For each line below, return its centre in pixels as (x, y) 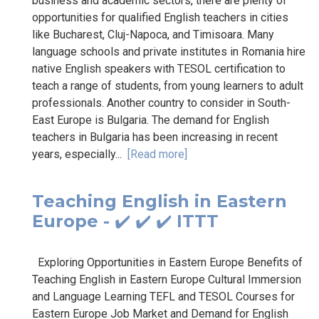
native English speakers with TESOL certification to (159, 68)
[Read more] (157, 154)
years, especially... (80, 154)
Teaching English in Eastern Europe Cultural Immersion (167, 279)
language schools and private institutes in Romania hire (169, 51)
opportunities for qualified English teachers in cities (160, 17)
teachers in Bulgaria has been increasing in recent (155, 137)
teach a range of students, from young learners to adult (168, 85)
